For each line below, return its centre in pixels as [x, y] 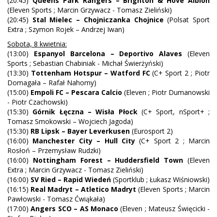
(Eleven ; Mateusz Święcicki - [164, 209]
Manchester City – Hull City [84, 141]
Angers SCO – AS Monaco [75, 209]
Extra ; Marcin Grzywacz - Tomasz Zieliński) [75, 170]
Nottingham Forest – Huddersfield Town [108, 160]
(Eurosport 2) [151, 131]
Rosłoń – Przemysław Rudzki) [54, 151]
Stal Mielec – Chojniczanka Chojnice [98, 20]
